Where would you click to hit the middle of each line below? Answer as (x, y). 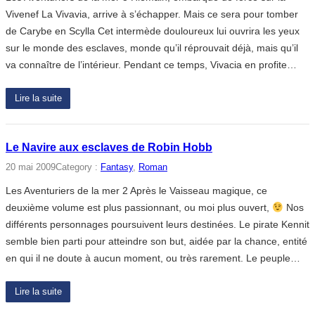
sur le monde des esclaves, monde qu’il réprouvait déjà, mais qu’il (152, 47)
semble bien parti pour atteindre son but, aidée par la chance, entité (156, 242)
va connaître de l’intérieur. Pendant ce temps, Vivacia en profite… (151, 64)
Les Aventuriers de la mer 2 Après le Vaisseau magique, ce (136, 191)
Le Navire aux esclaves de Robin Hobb (109, 148)
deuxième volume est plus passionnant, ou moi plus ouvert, (139, 208)
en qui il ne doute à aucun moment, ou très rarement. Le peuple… (153, 258)
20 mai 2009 (31, 167)
